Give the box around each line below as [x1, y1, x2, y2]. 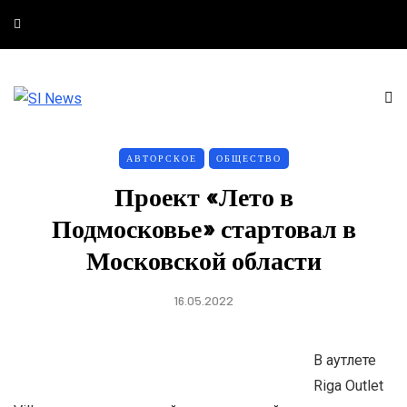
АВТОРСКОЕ [125, 152, 197, 164]
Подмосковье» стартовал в [51, 212, 356, 243]
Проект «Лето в [114, 180, 293, 212]
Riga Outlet [313, 376, 383, 394]
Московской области [85, 243, 322, 275]
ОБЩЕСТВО [215, 152, 282, 164]
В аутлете [313, 351, 376, 369]
